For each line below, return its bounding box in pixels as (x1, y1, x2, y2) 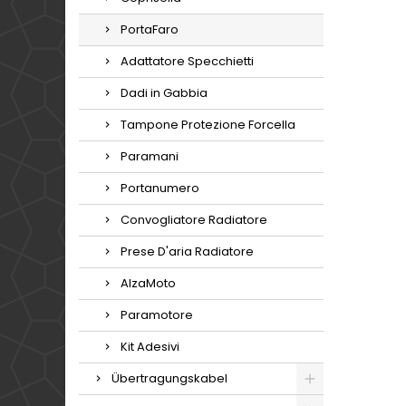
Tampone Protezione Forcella (121, 116, 295, 133)
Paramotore (121, 306, 193, 324)
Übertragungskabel (111, 370, 227, 387)
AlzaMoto (121, 275, 176, 292)
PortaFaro (121, 21, 179, 38)
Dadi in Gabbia (121, 84, 208, 101)
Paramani (121, 148, 179, 165)
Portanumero (121, 179, 199, 197)
